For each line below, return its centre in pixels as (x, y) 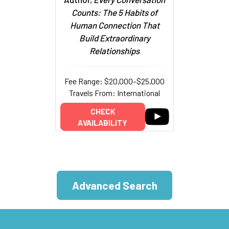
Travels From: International (114, 93)
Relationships (114, 50)
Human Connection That (114, 25)
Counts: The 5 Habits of (114, 12)
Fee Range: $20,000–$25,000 (114, 81)
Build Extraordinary (114, 38)
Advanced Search (114, 186)
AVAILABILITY (102, 122)
